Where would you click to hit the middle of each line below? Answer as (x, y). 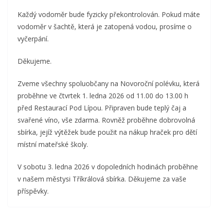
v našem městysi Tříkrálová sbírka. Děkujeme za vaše (102, 179)
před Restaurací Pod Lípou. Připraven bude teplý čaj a (102, 108)
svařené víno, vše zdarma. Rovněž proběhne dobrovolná (106, 120)
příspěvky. (33, 191)
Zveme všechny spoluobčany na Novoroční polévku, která (109, 83)
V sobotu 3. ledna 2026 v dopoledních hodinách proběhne (108, 167)
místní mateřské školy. (53, 144)
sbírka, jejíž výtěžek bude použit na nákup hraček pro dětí (107, 132)
